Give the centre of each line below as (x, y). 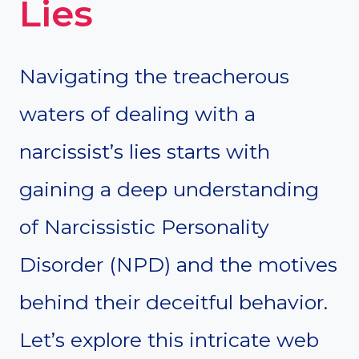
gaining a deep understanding (169, 190)
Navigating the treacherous (154, 77)
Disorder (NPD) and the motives (178, 265)
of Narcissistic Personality (144, 227)
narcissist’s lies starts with (145, 152)
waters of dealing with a (137, 114)
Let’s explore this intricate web (169, 340)
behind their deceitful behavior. (173, 303)
